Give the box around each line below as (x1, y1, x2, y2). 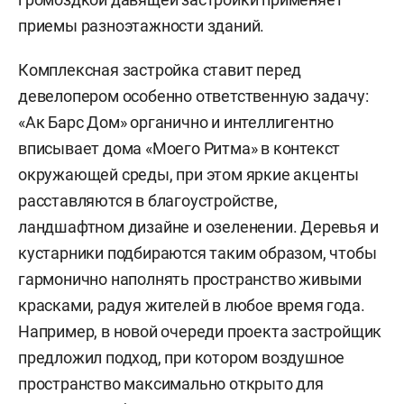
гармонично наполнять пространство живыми (18, 270, 362, 289)
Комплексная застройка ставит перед (18, 60, 302, 80)
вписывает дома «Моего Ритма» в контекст (18, 139, 341, 159)
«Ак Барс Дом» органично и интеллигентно (18, 113, 335, 133)
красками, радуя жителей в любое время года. (18, 296, 365, 316)
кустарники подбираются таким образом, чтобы (18, 243, 377, 263)
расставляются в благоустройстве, (18, 191, 278, 211)
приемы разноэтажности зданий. (18, 16, 265, 36)
